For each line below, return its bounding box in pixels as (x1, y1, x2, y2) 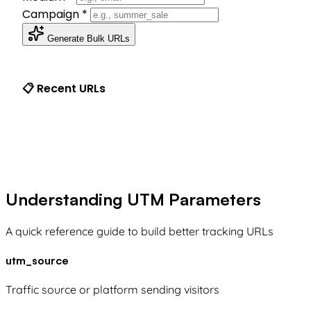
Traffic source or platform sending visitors (6, 283, 219, 297)
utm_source (6, 253, 69, 268)
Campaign (22, 6, 82, 22)
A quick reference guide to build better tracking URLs (6, 224, 274, 238)
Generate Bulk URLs (47, 33, 130, 44)
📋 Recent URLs (22, 80, 106, 96)
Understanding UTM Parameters (6, 188, 261, 210)
